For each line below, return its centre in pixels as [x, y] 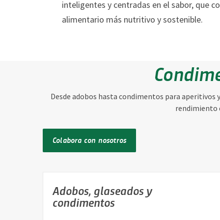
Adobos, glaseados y [102, 191]
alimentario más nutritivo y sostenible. [132, 20]
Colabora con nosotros [90, 140]
